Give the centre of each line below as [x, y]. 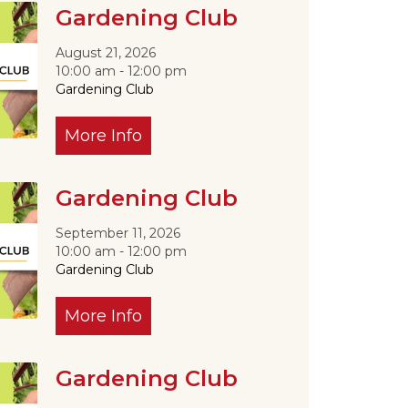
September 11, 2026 [125, 233]
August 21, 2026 [112, 52]
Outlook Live [121, 167]
